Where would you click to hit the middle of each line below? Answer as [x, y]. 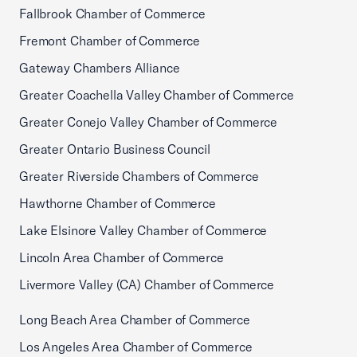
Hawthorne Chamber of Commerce [118, 203]
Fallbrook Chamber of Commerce [112, 14]
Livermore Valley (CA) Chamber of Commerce [147, 284]
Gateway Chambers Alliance [100, 68]
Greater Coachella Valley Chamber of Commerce [157, 95]
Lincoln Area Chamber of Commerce [122, 257]
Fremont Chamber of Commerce [110, 41]
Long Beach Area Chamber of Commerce [135, 320]
